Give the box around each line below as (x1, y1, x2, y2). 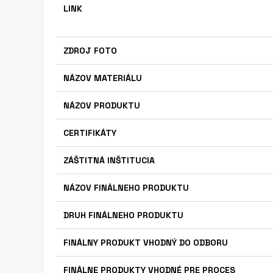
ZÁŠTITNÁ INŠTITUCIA (63, 155, 155, 166)
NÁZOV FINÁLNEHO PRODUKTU (63, 182, 189, 193)
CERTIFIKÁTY (63, 127, 116, 138)
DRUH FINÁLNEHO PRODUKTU (63, 210, 183, 221)
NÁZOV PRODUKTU (63, 100, 140, 111)
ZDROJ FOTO (63, 45, 117, 56)
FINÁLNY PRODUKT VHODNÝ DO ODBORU (63, 237, 228, 248)
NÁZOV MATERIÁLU (63, 73, 142, 83)
